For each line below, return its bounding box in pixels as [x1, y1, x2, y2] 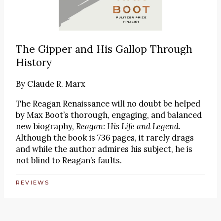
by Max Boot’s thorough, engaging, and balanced [16, 110, 202, 121]
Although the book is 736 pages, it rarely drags [16, 132, 194, 144]
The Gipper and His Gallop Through [16, 42, 192, 56]
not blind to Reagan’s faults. [16, 155, 122, 166]
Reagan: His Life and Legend [76, 121, 179, 132]
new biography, [16, 121, 76, 132]
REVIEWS [16, 179, 50, 186]
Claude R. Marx [27, 78, 85, 89]
